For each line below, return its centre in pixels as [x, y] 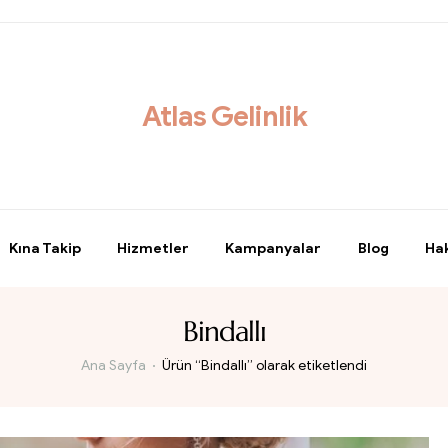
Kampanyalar [273, 248]
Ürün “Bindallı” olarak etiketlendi [264, 366]
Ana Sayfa [114, 366]
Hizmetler [152, 248]
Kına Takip [44, 248]
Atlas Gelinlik [224, 116]
